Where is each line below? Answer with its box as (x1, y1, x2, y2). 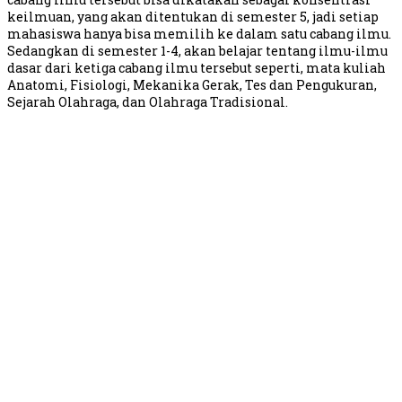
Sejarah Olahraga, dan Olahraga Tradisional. (7, 93, 288, 111)
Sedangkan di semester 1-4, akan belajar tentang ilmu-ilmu (7, 42, 388, 60)
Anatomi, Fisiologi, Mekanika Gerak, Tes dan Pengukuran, (7, 76, 377, 94)
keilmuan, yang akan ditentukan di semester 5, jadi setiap (7, 8, 379, 26)
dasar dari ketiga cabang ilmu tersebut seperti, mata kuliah (7, 59, 386, 77)
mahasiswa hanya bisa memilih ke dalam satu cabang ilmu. (7, 25, 391, 43)
